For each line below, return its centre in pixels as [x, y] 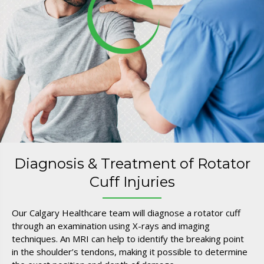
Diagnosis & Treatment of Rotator [132, 163]
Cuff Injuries [132, 181]
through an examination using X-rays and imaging [111, 225]
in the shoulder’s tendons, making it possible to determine [130, 251]
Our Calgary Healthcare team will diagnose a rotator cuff [126, 212]
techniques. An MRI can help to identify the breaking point [128, 238]
